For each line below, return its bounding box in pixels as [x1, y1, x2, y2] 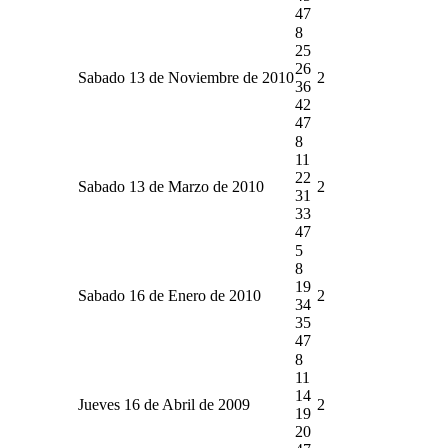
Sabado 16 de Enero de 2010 [78, 286, 261, 304]
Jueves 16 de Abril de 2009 [78, 395, 250, 413]
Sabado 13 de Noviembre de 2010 [78, 68, 294, 86]
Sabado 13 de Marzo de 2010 [78, 177, 264, 195]
